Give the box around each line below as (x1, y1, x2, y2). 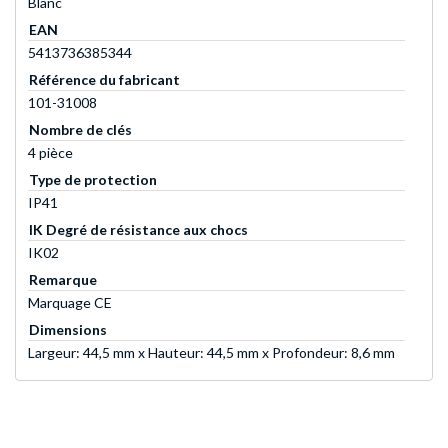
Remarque (29, 271, 97, 289)
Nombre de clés (29, 121, 132, 139)
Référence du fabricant (29, 71, 180, 89)
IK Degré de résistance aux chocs (29, 221, 248, 239)
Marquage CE (28, 294, 112, 312)
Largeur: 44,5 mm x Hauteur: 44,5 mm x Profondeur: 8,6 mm (28, 344, 395, 362)
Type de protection (29, 171, 157, 189)
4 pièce (28, 144, 73, 162)
